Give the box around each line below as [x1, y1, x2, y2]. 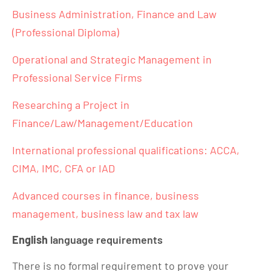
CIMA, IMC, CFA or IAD [12, 162, 115, 175]
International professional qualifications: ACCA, [12, 143, 240, 157]
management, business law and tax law [12, 207, 198, 220]
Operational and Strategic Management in [12, 53, 212, 66]
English [12, 233, 50, 246]
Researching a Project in [12, 98, 129, 111]
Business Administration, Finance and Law [12, 7, 217, 21]
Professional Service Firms [12, 71, 142, 84]
